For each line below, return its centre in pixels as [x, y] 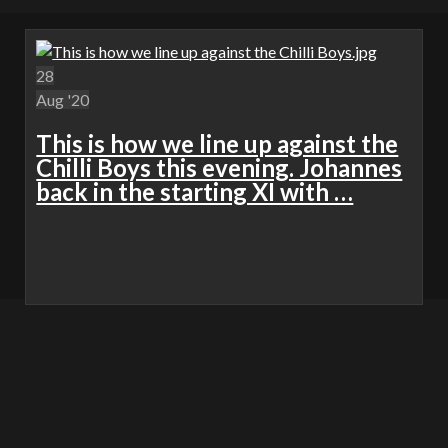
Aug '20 [63, 100]
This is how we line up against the [217, 144]
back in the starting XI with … [195, 192]
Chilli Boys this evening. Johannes [219, 168]
